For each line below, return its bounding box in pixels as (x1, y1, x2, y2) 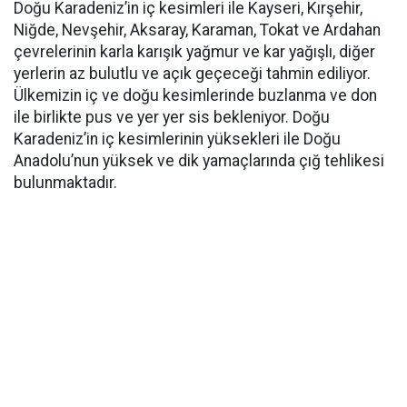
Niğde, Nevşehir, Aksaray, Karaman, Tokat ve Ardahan (14, 21, 381, 40)
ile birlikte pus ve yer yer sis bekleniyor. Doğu (14, 108, 330, 127)
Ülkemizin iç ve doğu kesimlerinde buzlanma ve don (14, 86, 377, 105)
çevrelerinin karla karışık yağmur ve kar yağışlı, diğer (14, 43, 375, 62)
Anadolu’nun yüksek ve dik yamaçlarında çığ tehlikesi (14, 152, 384, 171)
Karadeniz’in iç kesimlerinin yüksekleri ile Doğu (14, 130, 341, 149)
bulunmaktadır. (14, 174, 117, 193)
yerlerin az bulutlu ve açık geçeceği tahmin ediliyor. (14, 65, 371, 84)
